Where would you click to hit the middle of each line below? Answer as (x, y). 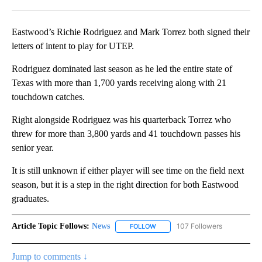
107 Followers (199, 226)
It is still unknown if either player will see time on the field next (128, 171)
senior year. (33, 148)
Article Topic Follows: (51, 226)
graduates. (30, 199)
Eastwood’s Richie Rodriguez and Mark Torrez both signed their (131, 32)
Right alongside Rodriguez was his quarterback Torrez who (121, 120)
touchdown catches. (48, 97)
